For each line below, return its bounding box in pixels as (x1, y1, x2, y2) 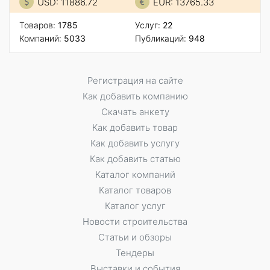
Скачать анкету (101, 105, 169, 118)
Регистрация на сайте (87, 74, 183, 86)
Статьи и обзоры (98, 231, 172, 243)
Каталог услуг (104, 199, 166, 212)
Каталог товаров (99, 184, 171, 196)
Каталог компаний (95, 168, 175, 180)
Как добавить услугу (90, 137, 180, 149)
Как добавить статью (89, 152, 181, 165)
